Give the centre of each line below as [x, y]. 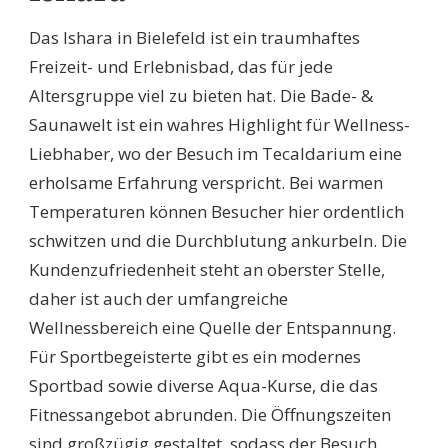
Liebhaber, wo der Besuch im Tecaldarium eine [215, 153]
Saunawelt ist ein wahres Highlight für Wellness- [219, 124]
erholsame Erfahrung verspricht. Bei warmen [206, 182]
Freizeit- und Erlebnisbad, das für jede [181, 66]
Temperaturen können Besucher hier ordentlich [216, 211]
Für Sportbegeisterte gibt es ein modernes [195, 356]
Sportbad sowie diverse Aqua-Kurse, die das [203, 385]
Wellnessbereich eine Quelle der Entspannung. [212, 327]
